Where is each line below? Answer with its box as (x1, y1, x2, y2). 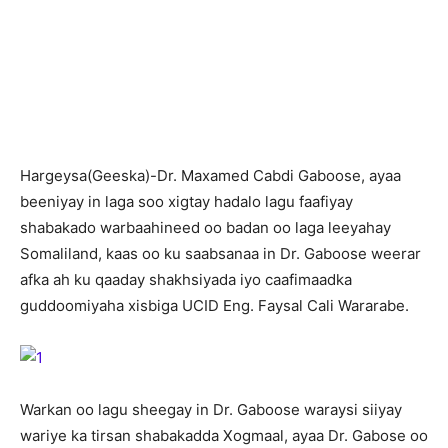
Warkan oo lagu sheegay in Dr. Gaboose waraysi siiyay (20, 400, 402, 419)
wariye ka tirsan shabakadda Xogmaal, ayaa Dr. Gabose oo (20, 426, 428, 445)
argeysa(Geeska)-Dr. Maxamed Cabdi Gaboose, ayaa (31, 166, 401, 185)
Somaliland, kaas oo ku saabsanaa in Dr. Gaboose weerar (20, 244, 421, 263)
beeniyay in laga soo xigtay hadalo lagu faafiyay (20, 192, 353, 211)
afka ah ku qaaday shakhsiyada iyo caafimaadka (20, 270, 352, 289)
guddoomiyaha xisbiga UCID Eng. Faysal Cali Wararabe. (20, 296, 409, 315)
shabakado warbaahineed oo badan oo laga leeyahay (20, 218, 391, 237)
